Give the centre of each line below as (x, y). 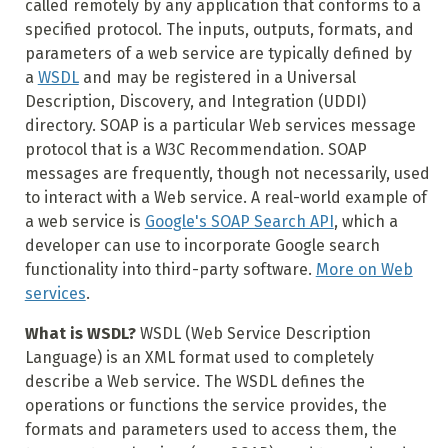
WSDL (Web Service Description (253, 334)
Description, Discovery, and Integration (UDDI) (195, 102)
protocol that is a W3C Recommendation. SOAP (195, 150)
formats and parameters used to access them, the (210, 430)
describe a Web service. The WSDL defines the (194, 382)
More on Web (364, 270)
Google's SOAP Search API (239, 222)
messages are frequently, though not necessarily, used (227, 174)
